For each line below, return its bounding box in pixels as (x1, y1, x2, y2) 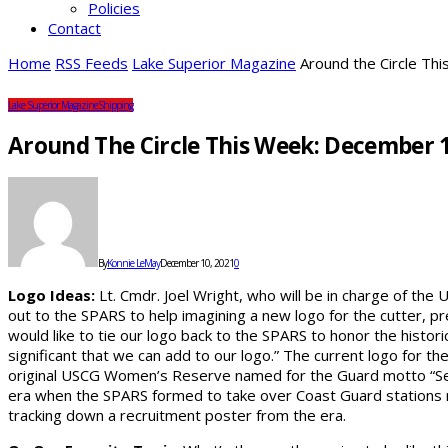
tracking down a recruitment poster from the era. (8, 405, 346, 426)
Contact (48, 18, 101, 38)
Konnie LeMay (107, 256, 160, 271)
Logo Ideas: (8, 285, 95, 306)
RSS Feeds (55, 53, 128, 73)
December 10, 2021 (160, 256, 234, 271)
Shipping (98, 98, 133, 112)
